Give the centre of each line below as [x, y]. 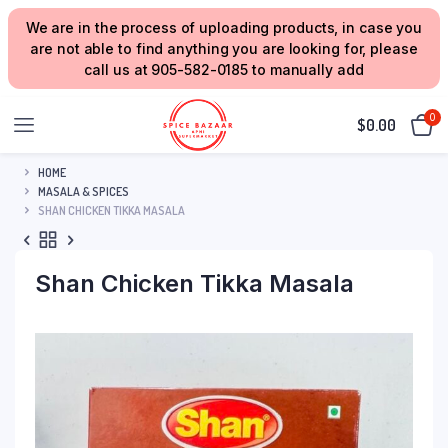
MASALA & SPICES [83, 191]
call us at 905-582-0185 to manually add [224, 69]
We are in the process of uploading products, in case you [224, 27]
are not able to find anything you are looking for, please [224, 48]
